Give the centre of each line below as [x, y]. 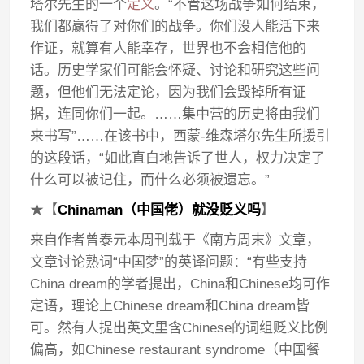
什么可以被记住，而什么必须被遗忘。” [150, 180]
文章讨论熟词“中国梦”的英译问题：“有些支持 [169, 262]
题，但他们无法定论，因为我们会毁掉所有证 [169, 92]
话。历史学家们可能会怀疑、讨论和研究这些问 [175, 70]
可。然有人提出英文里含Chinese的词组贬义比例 [180, 328]
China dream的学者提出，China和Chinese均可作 [180, 284]
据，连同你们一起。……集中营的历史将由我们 [175, 114]
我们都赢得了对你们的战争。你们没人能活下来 [175, 26]
